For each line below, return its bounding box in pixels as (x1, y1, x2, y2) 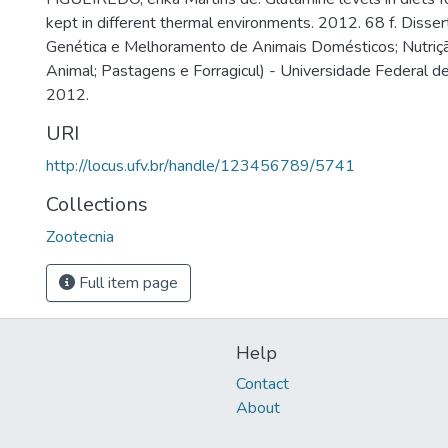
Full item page (75, 272, 178, 294)
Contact (236, 373, 289, 396)
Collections (46, 191, 148, 218)
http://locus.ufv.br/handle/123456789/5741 (46, 155, 355, 177)
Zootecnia (46, 226, 114, 248)
